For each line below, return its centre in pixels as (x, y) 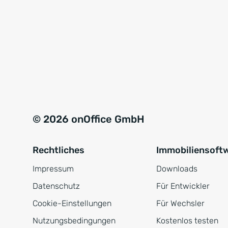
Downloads (177, 169)
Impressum (53, 169)
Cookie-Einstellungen (72, 203)
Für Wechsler (180, 203)
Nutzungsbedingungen (74, 221)
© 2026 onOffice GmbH (89, 119)
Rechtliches (59, 150)
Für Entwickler (183, 186)
